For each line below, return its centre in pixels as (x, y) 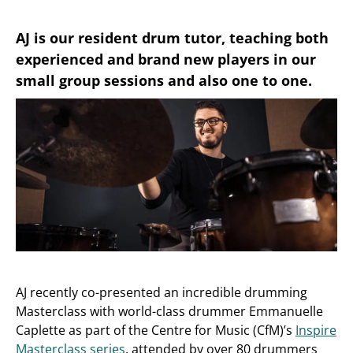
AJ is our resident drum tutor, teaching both (172, 38)
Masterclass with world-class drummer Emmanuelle (169, 312)
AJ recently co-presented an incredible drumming (162, 293)
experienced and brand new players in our (166, 59)
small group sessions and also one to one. (164, 80)
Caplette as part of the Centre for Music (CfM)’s (156, 331)
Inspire (316, 331)
